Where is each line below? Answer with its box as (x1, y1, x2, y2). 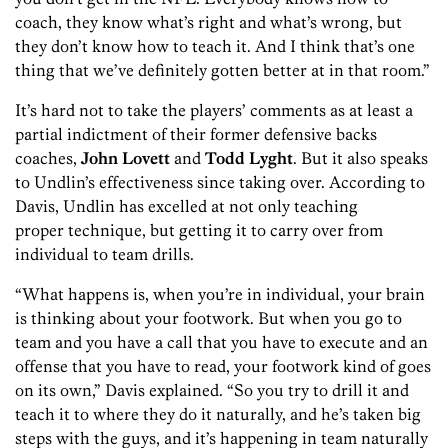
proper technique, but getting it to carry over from (15, 219, 383, 240)
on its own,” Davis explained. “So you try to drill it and (15, 379, 409, 400)
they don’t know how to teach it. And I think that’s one (15, 35, 415, 56)
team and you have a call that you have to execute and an (15, 331, 428, 352)
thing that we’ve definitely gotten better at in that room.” (15, 59, 430, 80)
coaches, (15, 147, 81, 168)
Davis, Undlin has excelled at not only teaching (15, 195, 358, 216)
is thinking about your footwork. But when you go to (15, 307, 402, 328)
